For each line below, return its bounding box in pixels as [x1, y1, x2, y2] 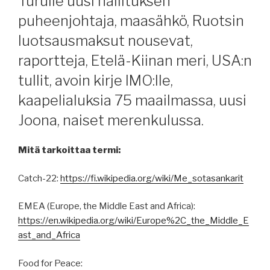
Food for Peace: [18, 257, 83, 269]
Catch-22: [18, 172, 60, 184]
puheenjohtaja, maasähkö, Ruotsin [18, 12, 244, 30]
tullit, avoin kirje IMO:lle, [18, 72, 173, 90]
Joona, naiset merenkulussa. [18, 111, 204, 130]
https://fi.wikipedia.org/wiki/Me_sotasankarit [60, 172, 243, 184]
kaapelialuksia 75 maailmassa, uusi [18, 92, 246, 110]
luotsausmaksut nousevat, [18, 32, 193, 50]
